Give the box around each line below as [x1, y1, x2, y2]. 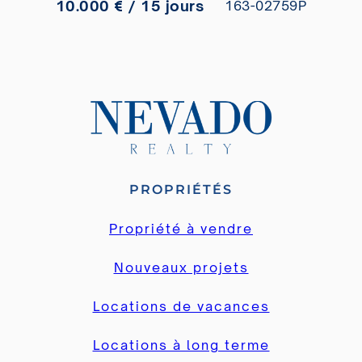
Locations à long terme [92, 336, 270, 353]
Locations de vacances [92, 297, 270, 314]
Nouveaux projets [113, 259, 249, 276]
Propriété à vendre [109, 220, 253, 237]
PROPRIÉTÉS [129, 181, 233, 197]
